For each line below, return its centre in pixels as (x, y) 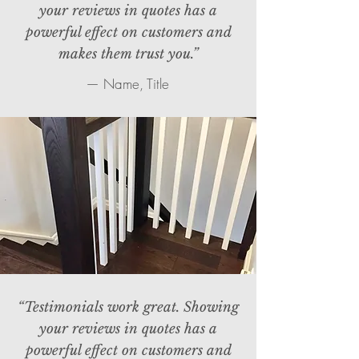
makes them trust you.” (128, 54)
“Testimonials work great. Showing (128, 307)
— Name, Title (127, 84)
